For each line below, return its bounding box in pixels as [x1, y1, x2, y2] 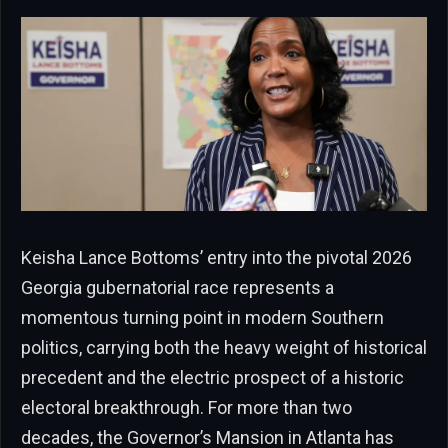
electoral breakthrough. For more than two [21, 397, 352, 419]
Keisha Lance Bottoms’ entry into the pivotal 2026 [21, 247, 412, 269]
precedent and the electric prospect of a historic [21, 367, 404, 389]
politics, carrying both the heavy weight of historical [21, 337, 427, 359]
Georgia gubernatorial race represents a [21, 277, 334, 299]
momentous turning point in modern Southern [21, 307, 384, 329]
